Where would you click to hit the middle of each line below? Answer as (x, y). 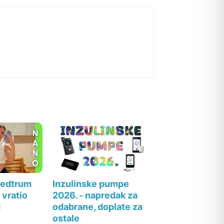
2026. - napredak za (95, 195)
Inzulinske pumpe (91, 183)
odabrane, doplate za (98, 206)
